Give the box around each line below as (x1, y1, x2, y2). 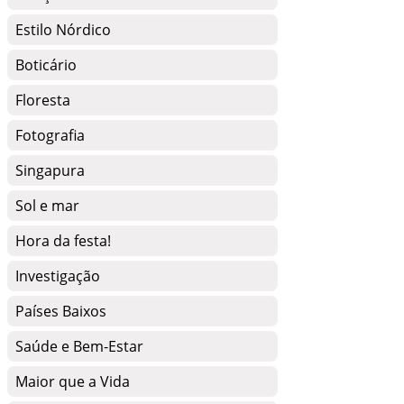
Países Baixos (15, 301, 106, 321)
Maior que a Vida (15, 372, 130, 391)
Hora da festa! (15, 231, 111, 251)
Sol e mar (15, 196, 79, 216)
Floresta (15, 90, 70, 110)
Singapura (15, 161, 85, 180)
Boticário (15, 55, 77, 75)
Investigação (15, 266, 100, 286)
